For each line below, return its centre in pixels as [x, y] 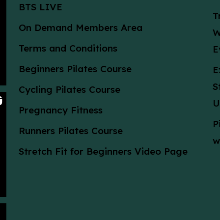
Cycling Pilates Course [69, 90]
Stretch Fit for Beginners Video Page [103, 151]
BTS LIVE [40, 7]
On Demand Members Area [80, 28]
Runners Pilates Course [70, 131]
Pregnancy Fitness [60, 110]
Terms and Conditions [68, 48]
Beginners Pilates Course [75, 69]
